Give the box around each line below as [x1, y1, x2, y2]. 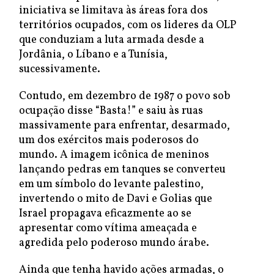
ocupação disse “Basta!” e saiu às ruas [19, 103, 203, 119]
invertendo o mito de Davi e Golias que [19, 191, 212, 207]
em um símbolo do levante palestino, [19, 177, 204, 192]
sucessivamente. [19, 62, 100, 77]
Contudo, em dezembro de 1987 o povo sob [19, 89, 231, 104]
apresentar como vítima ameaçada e [19, 221, 197, 236]
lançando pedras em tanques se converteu [19, 162, 226, 177]
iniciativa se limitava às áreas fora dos [19, 3, 208, 18]
